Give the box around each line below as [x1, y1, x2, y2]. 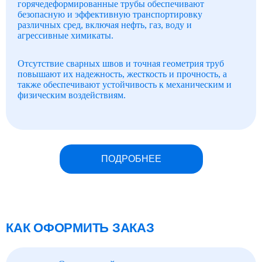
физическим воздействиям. [18, 90, 126, 100]
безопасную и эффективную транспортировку [18, 9, 202, 19]
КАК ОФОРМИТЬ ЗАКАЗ [6, 220, 154, 235]
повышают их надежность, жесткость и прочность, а [18, 69, 227, 79]
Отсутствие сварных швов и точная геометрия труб [18, 58, 224, 68]
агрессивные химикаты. [18, 30, 113, 40]
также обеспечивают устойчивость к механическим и [18, 80, 232, 89]
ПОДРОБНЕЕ [101, 154, 161, 164]
